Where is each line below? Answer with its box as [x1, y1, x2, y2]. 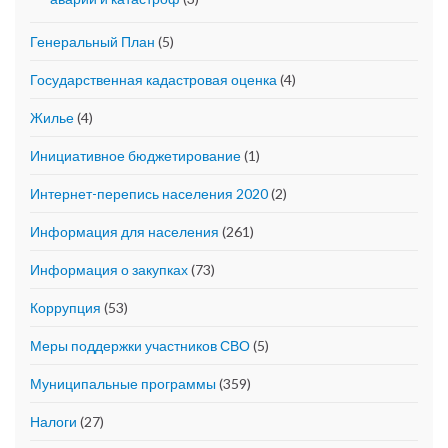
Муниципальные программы [30, 375, 216, 393]
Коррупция [30, 299, 101, 317]
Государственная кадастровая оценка [30, 71, 277, 89]
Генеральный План [30, 33, 155, 51]
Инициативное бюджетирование [30, 147, 241, 165]
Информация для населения [30, 223, 219, 241]
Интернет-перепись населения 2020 [30, 185, 268, 203]
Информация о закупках [30, 261, 188, 279]
